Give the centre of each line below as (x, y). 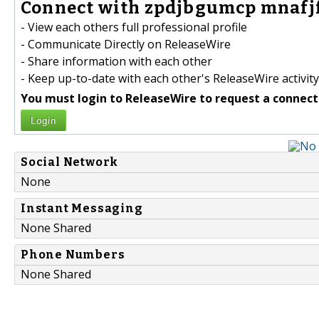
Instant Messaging (82, 209)
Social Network (70, 162)
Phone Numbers (73, 255)
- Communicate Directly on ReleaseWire (126, 45)
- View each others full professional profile (134, 27)
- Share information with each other (116, 62)
